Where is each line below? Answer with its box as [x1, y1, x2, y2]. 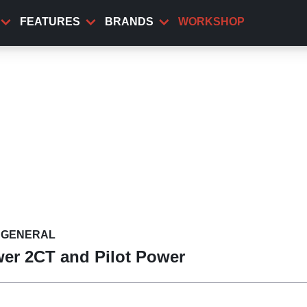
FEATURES [20, 16, 80, 27]
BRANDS [105, 16, 153, 27]
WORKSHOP [178, 16, 245, 27]
